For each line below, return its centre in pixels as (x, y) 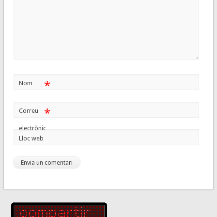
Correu (28, 110)
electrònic (32, 128)
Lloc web (31, 138)
